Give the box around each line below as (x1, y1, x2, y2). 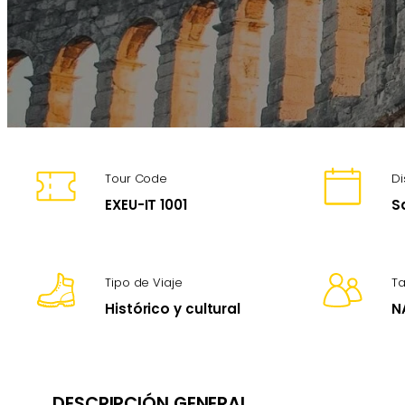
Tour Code (105, 170, 168, 188)
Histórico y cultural (105, 299, 240, 319)
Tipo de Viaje (105, 274, 183, 292)
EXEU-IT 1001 (105, 195, 187, 215)
